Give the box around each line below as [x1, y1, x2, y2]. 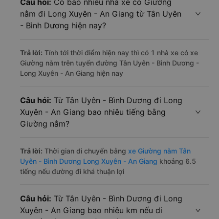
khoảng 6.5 [157, 157, 196, 165]
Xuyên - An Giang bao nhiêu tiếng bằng [20, 107, 166, 117]
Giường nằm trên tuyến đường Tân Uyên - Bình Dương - [20, 59, 199, 67]
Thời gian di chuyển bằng [43, 147, 128, 155]
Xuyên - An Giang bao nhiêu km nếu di [20, 205, 162, 215]
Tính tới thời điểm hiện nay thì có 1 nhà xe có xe [43, 48, 198, 57]
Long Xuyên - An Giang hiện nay [20, 69, 123, 77]
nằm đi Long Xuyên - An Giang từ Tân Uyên [20, 9, 181, 19]
